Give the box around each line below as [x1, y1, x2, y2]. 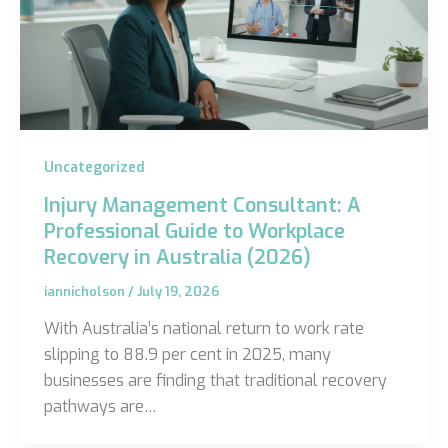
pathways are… [43, 396, 157, 418]
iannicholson [43, 282, 128, 300]
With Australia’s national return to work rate [43, 318, 364, 340]
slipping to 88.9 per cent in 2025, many [43, 344, 331, 366]
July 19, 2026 [136, 282, 219, 300]
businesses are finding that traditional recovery [43, 370, 387, 392]
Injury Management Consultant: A [43, 191, 361, 219]
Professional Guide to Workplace [43, 217, 345, 245]
